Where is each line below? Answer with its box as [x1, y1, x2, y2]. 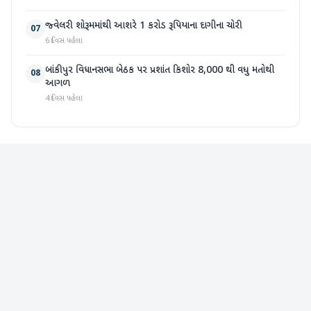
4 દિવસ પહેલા [45, 93, 83, 103]
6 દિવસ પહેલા [45, 35, 83, 46]
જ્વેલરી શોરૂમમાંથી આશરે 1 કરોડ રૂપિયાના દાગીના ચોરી [45, 19, 242, 33]
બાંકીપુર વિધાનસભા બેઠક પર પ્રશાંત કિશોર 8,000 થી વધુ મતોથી [45, 63, 274, 77]
